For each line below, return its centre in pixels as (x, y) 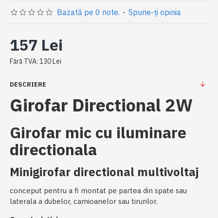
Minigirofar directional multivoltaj (104, 172)
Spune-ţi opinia (155, 12)
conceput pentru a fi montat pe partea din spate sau (98, 191)
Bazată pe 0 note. (88, 12)
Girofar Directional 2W (101, 105)
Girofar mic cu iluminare (98, 132)
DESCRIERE (28, 84)
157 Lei (36, 45)
